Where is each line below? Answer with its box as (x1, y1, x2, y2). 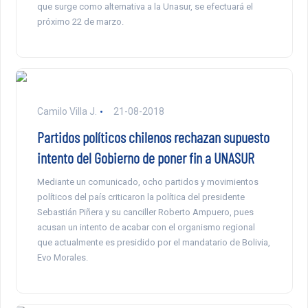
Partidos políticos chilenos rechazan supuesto (36, 128, 269, 146)
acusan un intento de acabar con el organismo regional (36, 222, 255, 233)
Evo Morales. (36, 252, 88, 263)
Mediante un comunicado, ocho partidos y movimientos (36, 177, 258, 188)
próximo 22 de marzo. (36, 16, 124, 27)
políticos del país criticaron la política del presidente (36, 192, 245, 203)
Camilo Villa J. (36, 106, 97, 118)
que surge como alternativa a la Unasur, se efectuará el (36, 1, 253, 12)
